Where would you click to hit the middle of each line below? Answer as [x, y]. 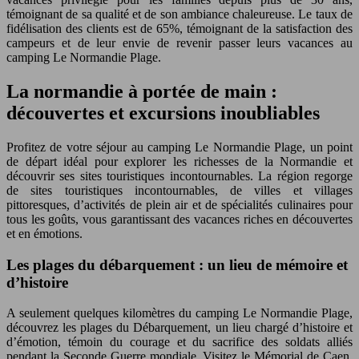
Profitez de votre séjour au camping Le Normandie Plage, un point [179, 147]
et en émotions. [44, 234]
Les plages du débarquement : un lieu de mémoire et [177, 264]
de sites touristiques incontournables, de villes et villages [179, 190]
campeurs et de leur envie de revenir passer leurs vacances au [179, 43]
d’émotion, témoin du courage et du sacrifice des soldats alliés [179, 342]
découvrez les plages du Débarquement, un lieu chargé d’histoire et [179, 328]
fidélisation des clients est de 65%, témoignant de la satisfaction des [179, 29]
